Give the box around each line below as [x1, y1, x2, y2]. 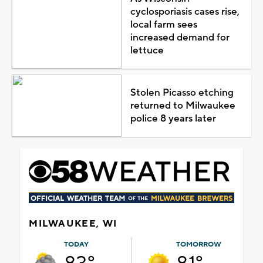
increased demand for [130, 31, 230, 44]
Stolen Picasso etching [130, 86, 234, 99]
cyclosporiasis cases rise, [130, 5, 240, 18]
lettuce [130, 43, 164, 57]
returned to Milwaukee [130, 99, 235, 112]
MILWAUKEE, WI [29, 217, 117, 230]
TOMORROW [176, 240, 221, 249]
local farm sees [130, 18, 197, 31]
